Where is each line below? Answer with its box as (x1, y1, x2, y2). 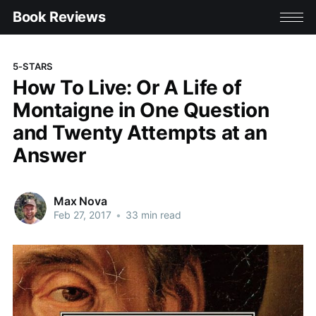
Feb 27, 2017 (53, 209, 111, 221)
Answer (12, 142, 86, 167)
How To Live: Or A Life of (12, 75, 242, 99)
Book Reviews (12, 8, 106, 26)
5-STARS (12, 60, 53, 72)
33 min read (122, 209, 181, 221)
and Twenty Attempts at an (12, 120, 267, 145)
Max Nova (53, 194, 107, 209)
